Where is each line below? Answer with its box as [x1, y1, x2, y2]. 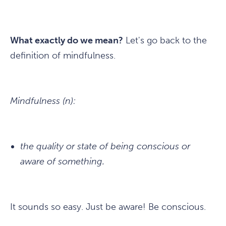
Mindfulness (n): [10, 95, 76, 107]
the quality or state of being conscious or [20, 141, 190, 152]
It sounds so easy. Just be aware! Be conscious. [10, 201, 206, 213]
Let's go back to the [123, 35, 207, 46]
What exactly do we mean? [10, 35, 123, 46]
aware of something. [20, 156, 104, 167]
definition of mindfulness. [10, 50, 116, 62]
